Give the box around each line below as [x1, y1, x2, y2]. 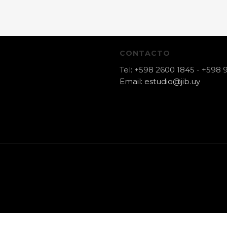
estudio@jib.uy [144, 77, 200, 86]
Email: [119, 77, 144, 86]
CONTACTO [119, 49, 170, 58]
